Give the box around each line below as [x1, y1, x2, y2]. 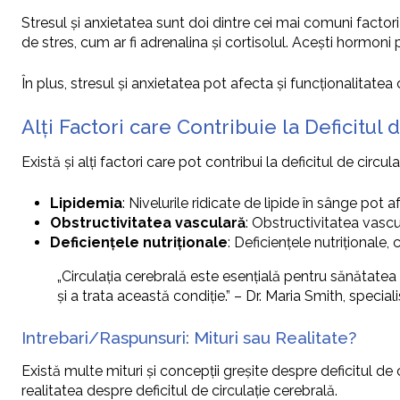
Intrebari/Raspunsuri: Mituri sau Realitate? [21, 328, 356, 348]
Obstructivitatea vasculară [50, 214, 246, 232]
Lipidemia [50, 195, 122, 212]
